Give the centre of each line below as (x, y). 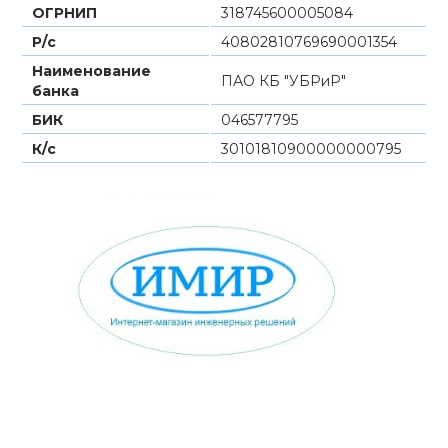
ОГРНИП (64, 12)
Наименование (91, 70)
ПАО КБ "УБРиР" (283, 80)
